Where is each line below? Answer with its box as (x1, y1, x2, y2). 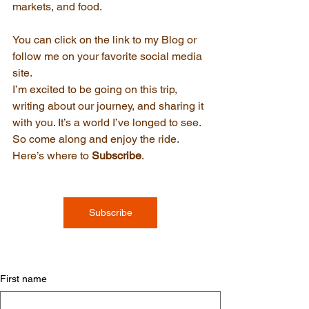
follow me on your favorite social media (12, 50, 205, 63)
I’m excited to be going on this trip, (12, 83, 180, 97)
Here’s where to (12, 149, 92, 163)
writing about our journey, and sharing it (12, 99, 206, 113)
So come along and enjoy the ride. (12, 132, 181, 146)
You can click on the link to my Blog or (12, 33, 199, 47)
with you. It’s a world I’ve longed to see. (12, 116, 203, 130)
